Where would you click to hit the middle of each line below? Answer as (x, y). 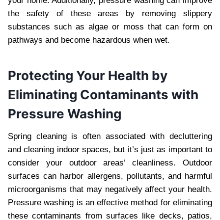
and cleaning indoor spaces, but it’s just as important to (110, 149)
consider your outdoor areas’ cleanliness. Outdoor (110, 163)
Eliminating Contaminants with (103, 94)
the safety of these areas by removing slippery (110, 13)
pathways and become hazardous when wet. (89, 40)
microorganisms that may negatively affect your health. (110, 189)
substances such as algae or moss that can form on (110, 27)
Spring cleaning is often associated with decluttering (110, 136)
